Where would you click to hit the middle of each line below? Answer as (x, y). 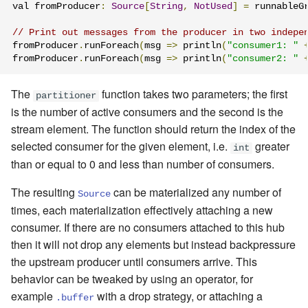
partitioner (66, 96)
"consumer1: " (263, 46)
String (166, 7)
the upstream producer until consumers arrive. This (134, 261)
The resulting (44, 192)
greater (271, 146)
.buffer (75, 298)
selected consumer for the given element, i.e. (121, 146)
